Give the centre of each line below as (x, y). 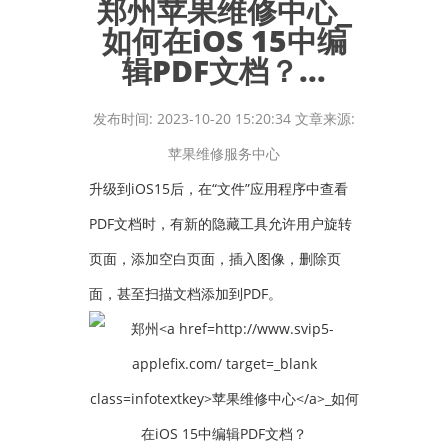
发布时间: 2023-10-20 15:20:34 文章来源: (224, 118)
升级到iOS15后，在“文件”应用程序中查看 (218, 188)
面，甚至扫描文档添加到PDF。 (185, 293)
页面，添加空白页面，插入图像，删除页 (215, 258)
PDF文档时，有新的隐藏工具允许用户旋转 (220, 223)
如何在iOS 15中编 (224, 40)
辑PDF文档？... (224, 70)
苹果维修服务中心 (224, 153)
